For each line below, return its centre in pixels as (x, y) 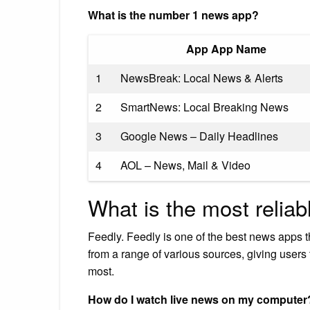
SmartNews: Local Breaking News (204, 107)
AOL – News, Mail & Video (185, 165)
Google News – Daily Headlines (199, 136)
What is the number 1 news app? (173, 15)
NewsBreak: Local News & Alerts (202, 77)
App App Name (226, 48)
